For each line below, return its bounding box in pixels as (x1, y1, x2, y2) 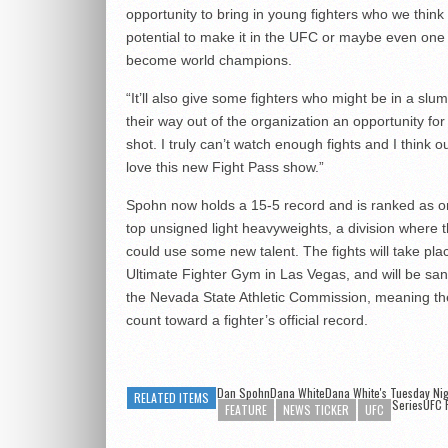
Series (392, 396, 423, 414)
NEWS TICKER (283, 401, 349, 419)
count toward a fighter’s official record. (126, 312, 368, 329)
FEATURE (225, 401, 267, 419)
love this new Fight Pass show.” (126, 159, 324, 176)
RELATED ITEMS (134, 389, 209, 407)
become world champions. (126, 52, 292, 69)
